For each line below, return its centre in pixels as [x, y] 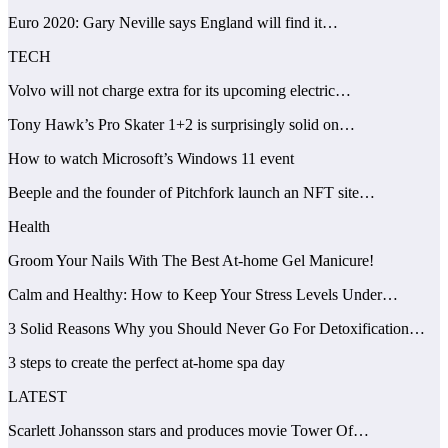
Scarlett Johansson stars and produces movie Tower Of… [188, 430]
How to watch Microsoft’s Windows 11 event [151, 158]
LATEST [37, 396]
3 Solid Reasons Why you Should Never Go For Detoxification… [216, 328]
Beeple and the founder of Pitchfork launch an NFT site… [191, 192]
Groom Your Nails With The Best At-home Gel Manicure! [191, 260]
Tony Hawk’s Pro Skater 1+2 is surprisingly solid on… [181, 124]
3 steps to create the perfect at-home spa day [146, 362]
